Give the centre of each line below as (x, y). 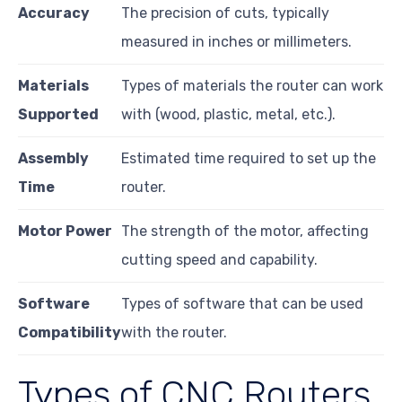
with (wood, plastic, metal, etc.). (228, 114)
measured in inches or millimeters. (236, 41)
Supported (58, 114)
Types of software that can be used (242, 303)
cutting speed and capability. (219, 259)
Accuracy (54, 13)
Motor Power (65, 231)
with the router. (174, 332)
